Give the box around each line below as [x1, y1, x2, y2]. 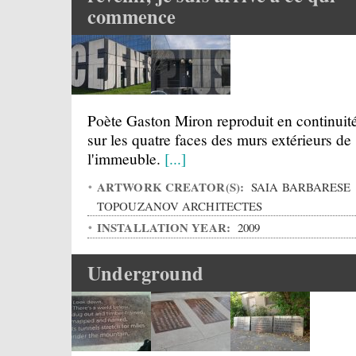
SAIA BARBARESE [248, 179, 351, 195]
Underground [87, 259, 203, 287]
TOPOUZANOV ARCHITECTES [97, 198, 263, 214]
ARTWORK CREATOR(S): [97, 178, 248, 195]
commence [87, 2, 176, 30]
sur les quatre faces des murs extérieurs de [87, 129, 351, 149]
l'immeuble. [87, 148, 164, 168]
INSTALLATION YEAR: [97, 219, 234, 236]
